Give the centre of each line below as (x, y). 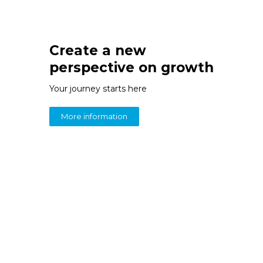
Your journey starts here (98, 89)
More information (94, 117)
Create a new (97, 51)
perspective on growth (131, 68)
